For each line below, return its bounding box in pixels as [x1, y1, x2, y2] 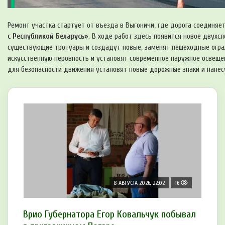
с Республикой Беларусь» [8, 32, 88, 41]
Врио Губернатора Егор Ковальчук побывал [23, 208, 196, 220]
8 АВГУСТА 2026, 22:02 [114, 179, 165, 187]
